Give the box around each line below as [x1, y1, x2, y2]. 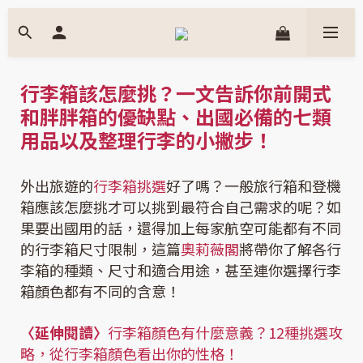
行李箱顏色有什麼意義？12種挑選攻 [108, 322, 343, 343]
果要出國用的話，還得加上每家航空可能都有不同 [20, 217, 341, 238]
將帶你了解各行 [239, 238, 341, 259]
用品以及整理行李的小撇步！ [20, 126, 273, 154]
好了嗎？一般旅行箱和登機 [166, 175, 341, 196]
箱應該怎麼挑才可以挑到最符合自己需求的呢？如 [20, 196, 341, 217]
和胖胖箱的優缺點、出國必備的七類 [20, 102, 331, 130]
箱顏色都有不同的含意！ [20, 280, 181, 301]
